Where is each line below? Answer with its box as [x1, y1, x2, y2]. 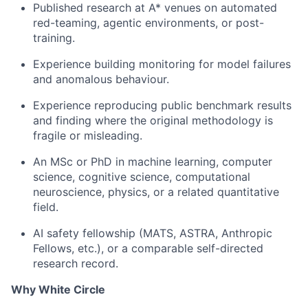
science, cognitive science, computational [33, 170, 250, 184]
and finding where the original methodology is [33, 113, 273, 127]
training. [33, 31, 75, 45]
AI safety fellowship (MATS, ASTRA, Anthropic [33, 226, 272, 240]
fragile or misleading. [33, 129, 142, 142]
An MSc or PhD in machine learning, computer [33, 155, 272, 168]
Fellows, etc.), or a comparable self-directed [33, 241, 263, 255]
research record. [33, 256, 118, 270]
